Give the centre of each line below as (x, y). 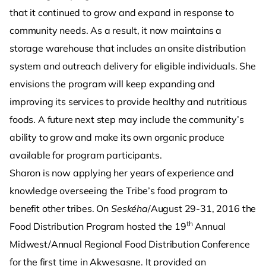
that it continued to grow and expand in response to (122, 13)
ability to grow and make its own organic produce (117, 137)
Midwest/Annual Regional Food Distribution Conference (130, 244)
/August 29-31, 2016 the (202, 209)
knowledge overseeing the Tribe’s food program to (119, 191)
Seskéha (129, 209)
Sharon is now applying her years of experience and (122, 173)
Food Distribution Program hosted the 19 (98, 227)
